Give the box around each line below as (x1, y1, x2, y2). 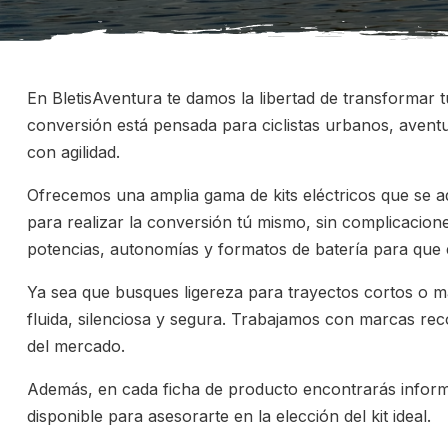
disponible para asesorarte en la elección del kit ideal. (27, 406, 431, 426)
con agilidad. (27, 142, 120, 162)
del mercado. (27, 336, 125, 356)
